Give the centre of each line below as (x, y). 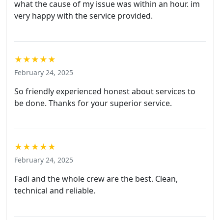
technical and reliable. (55, 191)
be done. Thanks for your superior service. (93, 103)
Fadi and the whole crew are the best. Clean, (96, 179)
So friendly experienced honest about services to (105, 92)
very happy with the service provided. (83, 16)
